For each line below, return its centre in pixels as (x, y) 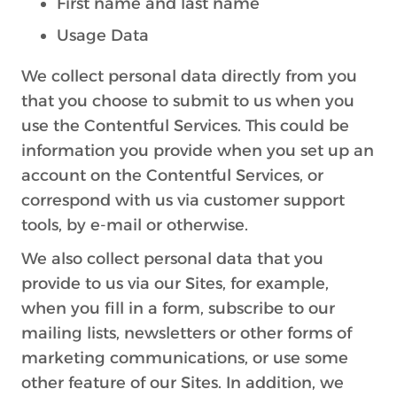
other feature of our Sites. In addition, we (183, 383)
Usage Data (103, 35)
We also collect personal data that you (172, 259)
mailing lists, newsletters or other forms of (187, 333)
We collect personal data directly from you (189, 76)
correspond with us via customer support (183, 200)
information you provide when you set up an (198, 151)
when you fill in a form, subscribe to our (178, 308)
